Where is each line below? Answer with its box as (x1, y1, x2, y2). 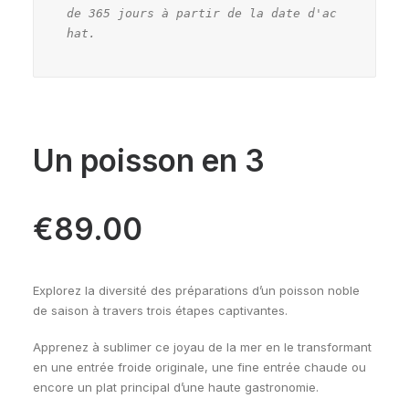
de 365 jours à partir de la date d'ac (67, 6, 337, 20)
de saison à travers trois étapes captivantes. (33, 303, 288, 318)
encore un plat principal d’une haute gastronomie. (33, 380, 319, 394)
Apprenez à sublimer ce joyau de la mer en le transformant (33, 340, 372, 354)
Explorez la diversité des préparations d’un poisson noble (33, 283, 360, 298)
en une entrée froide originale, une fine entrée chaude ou (33, 360, 366, 374)
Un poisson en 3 (33, 142, 265, 179)
